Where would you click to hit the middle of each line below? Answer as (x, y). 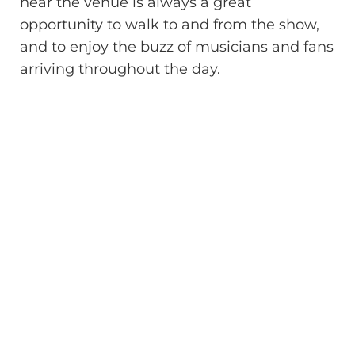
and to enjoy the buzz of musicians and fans (177, 47)
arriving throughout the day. (120, 69)
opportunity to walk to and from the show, (170, 25)
